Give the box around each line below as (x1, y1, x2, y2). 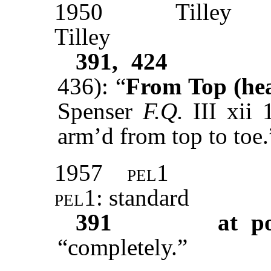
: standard (96, 184, 189, 211)
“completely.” (57, 234, 188, 261)
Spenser (57, 98, 143, 125)
